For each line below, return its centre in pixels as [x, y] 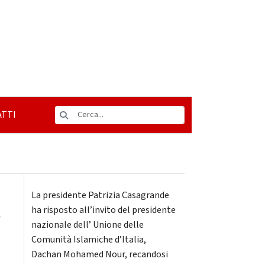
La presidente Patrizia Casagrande [100, 195]
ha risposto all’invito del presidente [103, 210]
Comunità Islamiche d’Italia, [88, 240]
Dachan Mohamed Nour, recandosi [99, 254]
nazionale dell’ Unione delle [87, 225]
